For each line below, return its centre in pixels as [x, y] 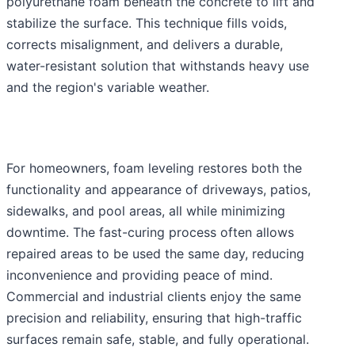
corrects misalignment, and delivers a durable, [145, 45]
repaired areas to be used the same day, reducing [155, 254]
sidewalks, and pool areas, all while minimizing [146, 211]
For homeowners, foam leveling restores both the [154, 168]
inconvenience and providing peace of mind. [139, 275]
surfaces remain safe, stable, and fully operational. [158, 340]
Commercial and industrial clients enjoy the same [154, 297]
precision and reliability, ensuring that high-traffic [154, 318]
